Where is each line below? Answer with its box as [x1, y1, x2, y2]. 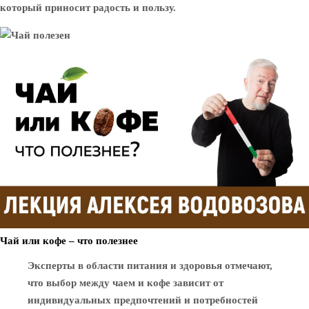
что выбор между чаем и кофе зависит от [28, 277, 223, 288]
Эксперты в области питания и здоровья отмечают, [28, 260, 272, 271]
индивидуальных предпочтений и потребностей [28, 295, 258, 306]
